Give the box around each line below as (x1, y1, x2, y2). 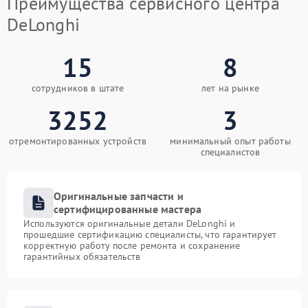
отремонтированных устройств (8, 135, 147, 147)
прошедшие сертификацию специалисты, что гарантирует (23, 228, 277, 241)
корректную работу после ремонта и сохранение (23, 239, 241, 252)
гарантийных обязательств (23, 250, 141, 263)
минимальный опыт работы (170, 135, 291, 147)
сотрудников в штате (31, 82, 124, 94)
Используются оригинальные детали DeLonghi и (23, 217, 236, 230)
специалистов (200, 146, 261, 158)
